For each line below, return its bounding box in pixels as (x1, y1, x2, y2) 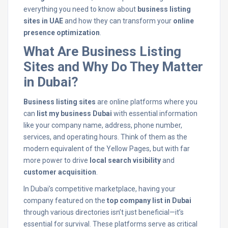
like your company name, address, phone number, (23, 121, 182, 129)
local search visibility (90, 156, 161, 164)
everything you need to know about (23, 5, 137, 13)
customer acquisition (23, 168, 96, 176)
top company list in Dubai (107, 196, 191, 205)
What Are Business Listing (23, 44, 181, 59)
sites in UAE (23, 17, 63, 25)
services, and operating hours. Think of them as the (23, 133, 187, 141)
